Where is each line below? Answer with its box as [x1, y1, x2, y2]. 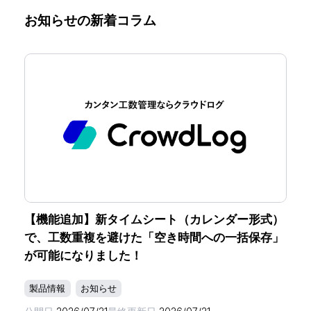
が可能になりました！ [24, 249, 143, 262]
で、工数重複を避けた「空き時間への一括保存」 [24, 230, 285, 244]
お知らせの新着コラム [24, 13, 157, 28]
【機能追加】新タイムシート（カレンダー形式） [24, 212, 285, 226]
